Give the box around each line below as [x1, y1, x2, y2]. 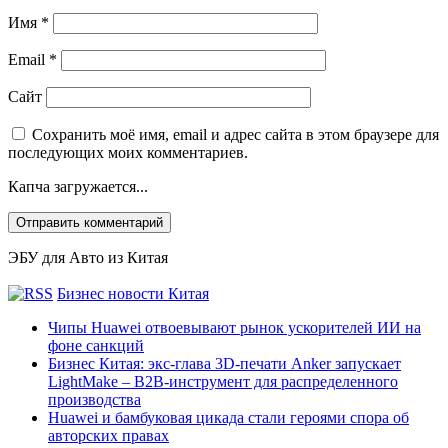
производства [48, 390, 141, 408]
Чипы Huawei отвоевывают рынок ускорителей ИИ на [48, 318, 421, 336]
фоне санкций [48, 336, 144, 354]
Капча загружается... [8, 177, 148, 195]
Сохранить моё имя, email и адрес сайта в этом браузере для [32, 125, 439, 143]
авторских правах [48, 426, 169, 444]
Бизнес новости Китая [57, 284, 209, 302]
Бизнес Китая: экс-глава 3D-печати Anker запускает [48, 354, 401, 372]
